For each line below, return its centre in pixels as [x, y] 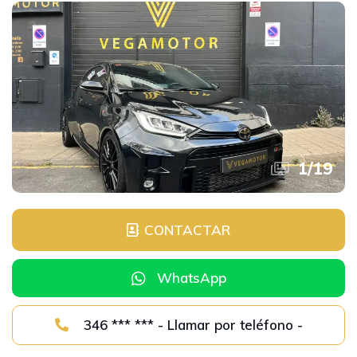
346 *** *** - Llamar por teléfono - [230, 325]
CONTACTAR [187, 230]
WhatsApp [191, 278]
